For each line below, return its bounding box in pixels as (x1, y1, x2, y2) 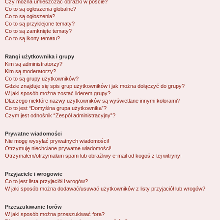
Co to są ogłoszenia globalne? (5, 6, 76, 12)
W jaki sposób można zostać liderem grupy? (5, 90, 110, 96)
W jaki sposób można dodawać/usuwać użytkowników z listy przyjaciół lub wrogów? (5, 186, 205, 192)
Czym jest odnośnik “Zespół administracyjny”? (5, 112, 115, 118)
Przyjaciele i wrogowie (5, 171, 62, 177)
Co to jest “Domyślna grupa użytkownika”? (5, 105, 107, 111)
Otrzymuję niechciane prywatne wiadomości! (5, 145, 111, 151)
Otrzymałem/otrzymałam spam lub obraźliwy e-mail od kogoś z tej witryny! (5, 153, 182, 159)
